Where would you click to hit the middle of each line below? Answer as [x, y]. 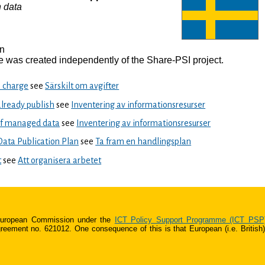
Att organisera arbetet [60, 160]
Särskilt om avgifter [82, 86]
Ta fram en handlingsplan [143, 142]
